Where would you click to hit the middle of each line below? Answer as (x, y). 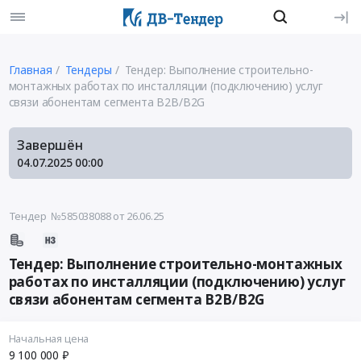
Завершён (50, 145)
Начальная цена (49, 339)
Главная (30, 69)
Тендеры (88, 69)
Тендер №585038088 (60, 216)
